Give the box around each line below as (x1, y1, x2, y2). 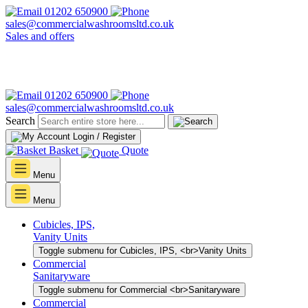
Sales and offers (5, 30, 74, 42)
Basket (49, 144, 78, 156)
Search (5, 115, 35, 126)
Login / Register (73, 131, 135, 142)
